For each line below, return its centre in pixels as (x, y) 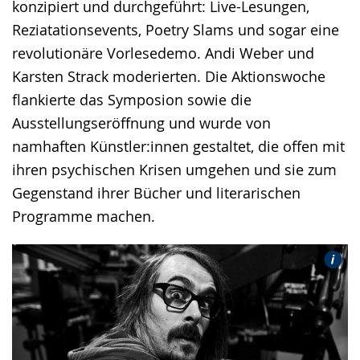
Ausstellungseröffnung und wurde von (141, 123)
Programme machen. (84, 216)
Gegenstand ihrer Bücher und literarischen (156, 193)
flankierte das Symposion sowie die (132, 100)
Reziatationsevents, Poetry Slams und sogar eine (176, 30)
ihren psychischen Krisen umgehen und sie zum (174, 170)
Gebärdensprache (72, 17)
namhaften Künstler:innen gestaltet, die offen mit (178, 146)
